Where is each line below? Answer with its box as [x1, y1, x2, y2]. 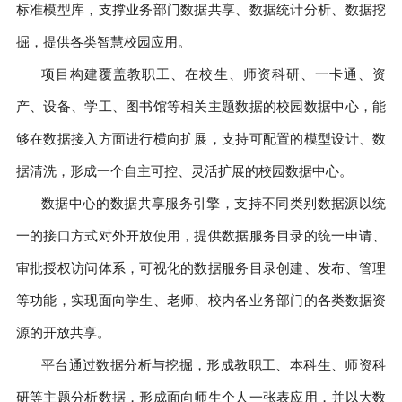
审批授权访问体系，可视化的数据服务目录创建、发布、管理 [15, 260, 387, 275]
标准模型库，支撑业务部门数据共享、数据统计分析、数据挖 [15, 2, 387, 17]
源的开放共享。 [15, 325, 110, 340]
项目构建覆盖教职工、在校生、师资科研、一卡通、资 [40, 66, 387, 82]
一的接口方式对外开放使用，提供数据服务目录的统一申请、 [15, 228, 387, 243]
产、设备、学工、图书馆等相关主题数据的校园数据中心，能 [15, 99, 387, 114]
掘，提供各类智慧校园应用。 [15, 34, 191, 49]
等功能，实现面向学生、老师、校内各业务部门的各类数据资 [15, 293, 387, 308]
